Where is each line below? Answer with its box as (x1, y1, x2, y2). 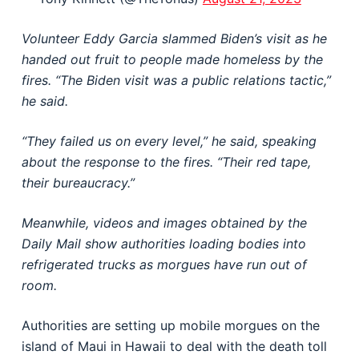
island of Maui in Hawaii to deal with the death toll (21, 338, 327, 354)
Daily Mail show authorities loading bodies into (21, 236, 306, 252)
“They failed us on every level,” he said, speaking (21, 133, 317, 149)
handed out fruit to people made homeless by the (21, 51, 323, 67)
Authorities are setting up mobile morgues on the (21, 317, 320, 333)
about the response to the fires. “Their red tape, (21, 154, 311, 170)
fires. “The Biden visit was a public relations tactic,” (21, 72, 331, 88)
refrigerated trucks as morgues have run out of (21, 256, 307, 272)
